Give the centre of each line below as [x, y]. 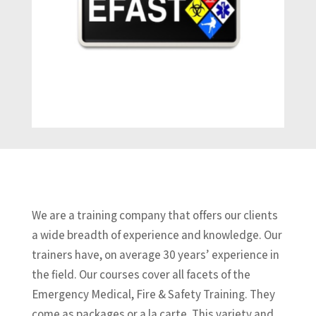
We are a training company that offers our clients [154, 215]
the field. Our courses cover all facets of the [141, 275]
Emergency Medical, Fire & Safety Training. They [153, 294]
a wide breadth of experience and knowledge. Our [157, 235]
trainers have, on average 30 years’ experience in [155, 255]
